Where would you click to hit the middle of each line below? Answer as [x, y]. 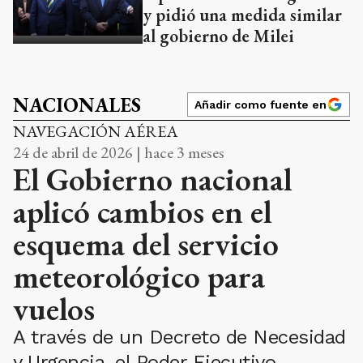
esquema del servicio [146, 244]
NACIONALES [77, 105]
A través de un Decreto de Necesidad [179, 337]
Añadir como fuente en [261, 105]
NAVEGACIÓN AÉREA [96, 132]
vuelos [54, 309]
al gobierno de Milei [218, 36]
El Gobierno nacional [152, 179]
